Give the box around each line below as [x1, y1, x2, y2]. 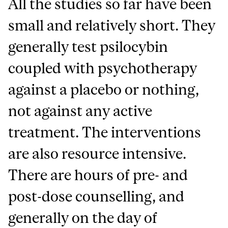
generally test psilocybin [8, 38, 168, 55]
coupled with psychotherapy [8, 59, 197, 76]
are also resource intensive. [8, 145, 187, 162]
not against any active [8, 102, 153, 119]
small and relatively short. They [8, 16, 216, 34]
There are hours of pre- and [8, 166, 188, 183]
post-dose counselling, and [8, 187, 185, 205]
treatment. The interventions [8, 123, 202, 140]
